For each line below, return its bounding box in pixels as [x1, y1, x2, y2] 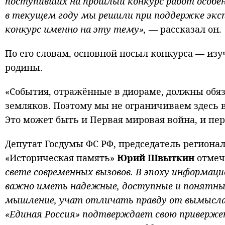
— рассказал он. [146, 23, 221, 36]
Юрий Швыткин [117, 152, 197, 164]
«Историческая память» [5, 152, 117, 164]
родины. [5, 61, 43, 74]
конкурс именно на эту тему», [5, 23, 146, 36]
